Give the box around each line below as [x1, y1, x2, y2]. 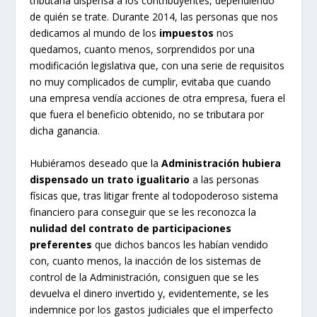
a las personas [190, 172, 260, 186]
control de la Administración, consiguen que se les [30, 270, 260, 284]
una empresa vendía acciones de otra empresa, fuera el [30, 91, 286, 105]
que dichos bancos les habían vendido [92, 237, 269, 251]
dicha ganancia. [30, 124, 100, 138]
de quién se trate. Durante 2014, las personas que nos [30, 10, 279, 24]
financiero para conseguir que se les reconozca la [30, 204, 257, 219]
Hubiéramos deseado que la [30, 156, 162, 170]
